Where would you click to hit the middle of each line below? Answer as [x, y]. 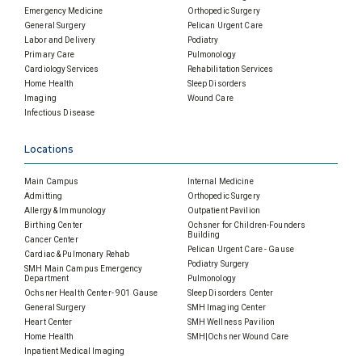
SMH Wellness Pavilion [231, 322]
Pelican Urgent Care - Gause [240, 249]
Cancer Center [51, 239]
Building [204, 234]
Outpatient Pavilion [223, 210]
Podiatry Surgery [218, 263]
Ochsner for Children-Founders [246, 225]
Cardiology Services [62, 69]
